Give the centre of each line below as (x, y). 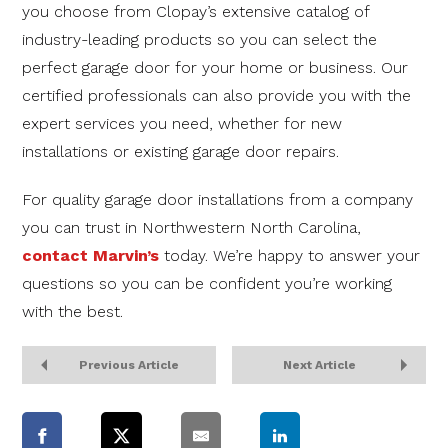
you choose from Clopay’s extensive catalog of (195, 12)
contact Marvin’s (90, 256)
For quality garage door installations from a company (217, 200)
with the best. (72, 312)
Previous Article (128, 365)
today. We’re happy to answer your (289, 256)
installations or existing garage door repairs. (180, 152)
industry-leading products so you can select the (199, 40)
